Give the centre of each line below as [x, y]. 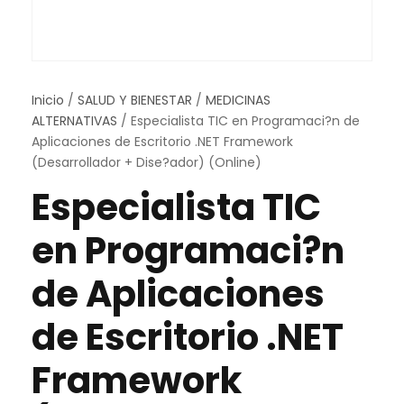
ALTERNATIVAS [74, 121]
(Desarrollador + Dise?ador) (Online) [147, 162]
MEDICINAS [238, 100]
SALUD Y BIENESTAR [135, 100]
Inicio [48, 100]
